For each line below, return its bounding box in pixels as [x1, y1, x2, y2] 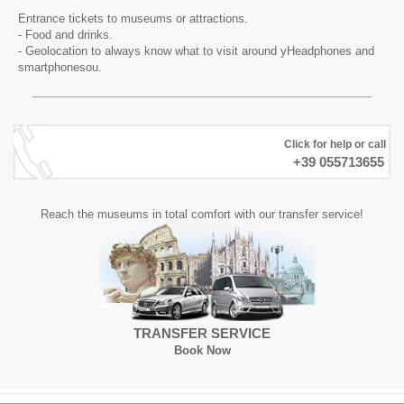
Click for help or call [284, 137, 386, 151]
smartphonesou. [18, 60, 102, 74]
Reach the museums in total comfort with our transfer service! [41, 207, 363, 221]
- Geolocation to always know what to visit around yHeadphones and [18, 43, 374, 58]
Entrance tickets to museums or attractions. [18, 11, 248, 25]
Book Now [173, 343, 231, 357]
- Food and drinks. [18, 27, 113, 41]
